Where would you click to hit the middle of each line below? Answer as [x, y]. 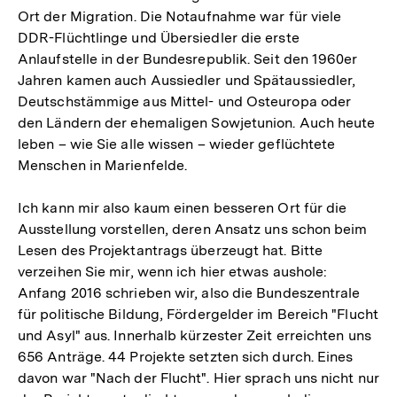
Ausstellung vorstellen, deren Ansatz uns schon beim [193, 229]
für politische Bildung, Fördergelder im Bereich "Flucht [198, 314]
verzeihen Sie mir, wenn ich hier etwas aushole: [173, 272]
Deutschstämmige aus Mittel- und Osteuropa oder [185, 101]
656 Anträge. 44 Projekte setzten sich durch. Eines [186, 357]
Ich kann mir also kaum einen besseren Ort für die [183, 208]
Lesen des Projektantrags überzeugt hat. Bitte [171, 250]
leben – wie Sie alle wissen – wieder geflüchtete [177, 144]
